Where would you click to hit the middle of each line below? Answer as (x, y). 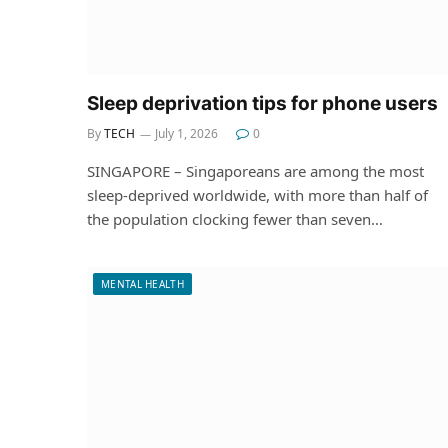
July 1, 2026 (186, 133)
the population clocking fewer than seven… (235, 218)
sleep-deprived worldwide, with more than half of (257, 194)
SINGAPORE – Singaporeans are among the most (255, 170)
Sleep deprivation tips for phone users (262, 103)
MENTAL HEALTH (142, 283)
